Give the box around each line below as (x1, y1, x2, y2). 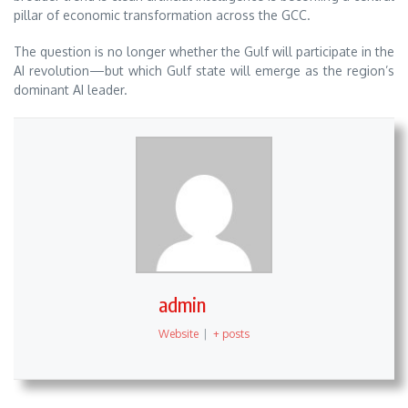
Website (158, 327, 199, 342)
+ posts (212, 327, 250, 342)
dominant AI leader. (14, 82, 127, 98)
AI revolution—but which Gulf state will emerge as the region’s (14, 63, 394, 79)
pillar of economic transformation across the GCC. (14, 6, 311, 23)
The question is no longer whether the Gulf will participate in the (14, 44, 394, 60)
